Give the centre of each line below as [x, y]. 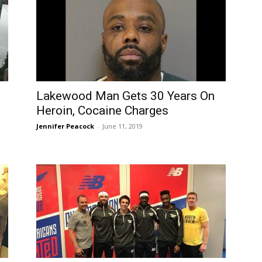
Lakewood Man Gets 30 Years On [125, 96]
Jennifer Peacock [65, 126]
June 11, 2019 [123, 126]
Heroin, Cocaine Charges [102, 111]
